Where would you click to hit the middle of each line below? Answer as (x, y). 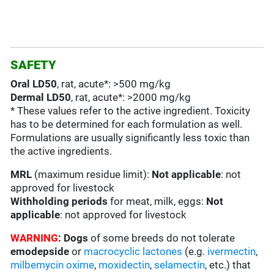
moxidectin (124, 265)
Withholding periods (59, 202)
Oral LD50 (34, 84)
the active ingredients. (61, 151)
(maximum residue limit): (93, 175)
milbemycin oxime (53, 265)
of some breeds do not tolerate (162, 238)
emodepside (40, 252)
